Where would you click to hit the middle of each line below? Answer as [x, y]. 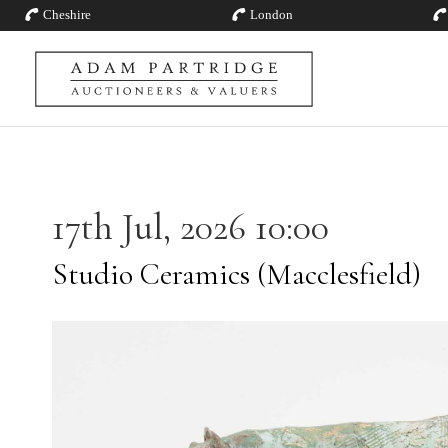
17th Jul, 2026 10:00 [190, 227]
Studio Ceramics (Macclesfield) [236, 274]
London [271, 14]
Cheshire [67, 14]
